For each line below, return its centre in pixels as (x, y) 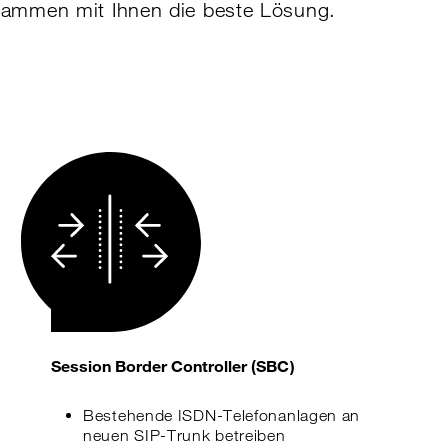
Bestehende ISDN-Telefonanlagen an (222, 415)
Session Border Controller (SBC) (173, 365)
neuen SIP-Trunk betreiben (184, 435)
